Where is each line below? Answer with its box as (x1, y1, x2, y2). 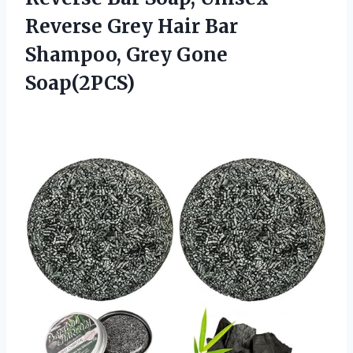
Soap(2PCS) (25, 70, 135, 95)
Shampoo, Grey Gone (25, 42, 228, 67)
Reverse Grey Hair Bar (25, 13, 238, 39)
